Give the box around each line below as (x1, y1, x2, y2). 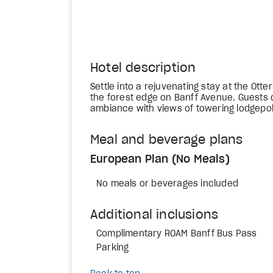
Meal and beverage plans (90, 134, 243, 146)
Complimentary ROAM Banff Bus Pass (96, 230, 257, 238)
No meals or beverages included (96, 180, 238, 188)
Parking (96, 244, 129, 252)
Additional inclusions (90, 209, 219, 221)
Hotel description (90, 62, 196, 74)
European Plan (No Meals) (90, 154, 230, 165)
